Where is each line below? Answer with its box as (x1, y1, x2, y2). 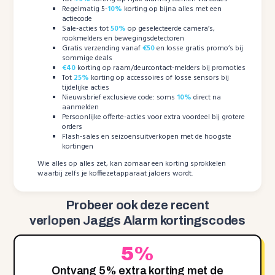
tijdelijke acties (62, 82, 110, 95)
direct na (192, 91, 222, 104)
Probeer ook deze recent (66, 198, 209, 212)
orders (62, 121, 83, 134)
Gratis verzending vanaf (62, 42, 143, 55)
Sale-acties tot (62, 23, 111, 36)
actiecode (62, 13, 93, 26)
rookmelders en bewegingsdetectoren (62, 33, 185, 45)
